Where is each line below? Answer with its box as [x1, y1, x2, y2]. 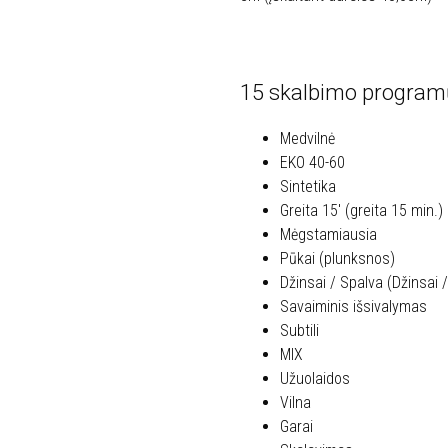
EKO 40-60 [280, 152, 345, 172]
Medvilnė [280, 128, 335, 148]
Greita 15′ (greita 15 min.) [280, 200, 443, 220]
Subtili [280, 320, 319, 340]
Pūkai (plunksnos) [280, 248, 395, 268]
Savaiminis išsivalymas [280, 296, 427, 316]
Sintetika [280, 176, 336, 196]
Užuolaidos [280, 368, 350, 388]
